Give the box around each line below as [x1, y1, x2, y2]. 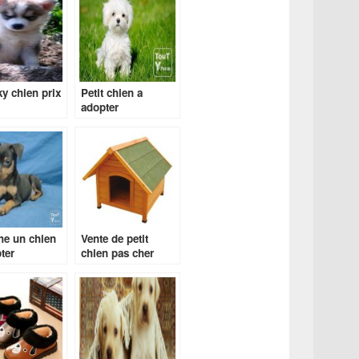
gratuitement [80, 114, 143, 129]
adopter [80, 99, 119, 115]
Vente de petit [80, 231, 148, 246]
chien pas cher [80, 245, 154, 260]
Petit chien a [80, 85, 143, 100]
